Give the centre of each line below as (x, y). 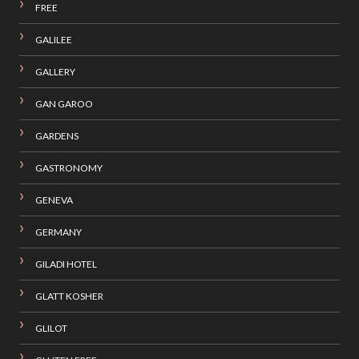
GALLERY (55, 72)
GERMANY (58, 232)
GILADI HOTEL (66, 264)
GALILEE (53, 40)
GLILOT (51, 329)
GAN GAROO (64, 104)
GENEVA (54, 200)
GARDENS (56, 136)
